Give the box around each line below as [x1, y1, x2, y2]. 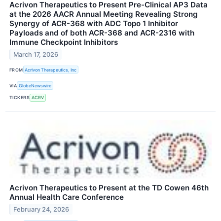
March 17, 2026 [13, 50, 59, 58]
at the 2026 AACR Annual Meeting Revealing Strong [9, 9, 198, 19]
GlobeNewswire [19, 82, 52, 88]
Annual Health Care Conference [9, 192, 124, 202]
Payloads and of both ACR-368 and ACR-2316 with [9, 28, 194, 38]
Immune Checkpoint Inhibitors [9, 37, 118, 47]
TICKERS [9, 95, 30, 101]
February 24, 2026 [13, 205, 70, 213]
